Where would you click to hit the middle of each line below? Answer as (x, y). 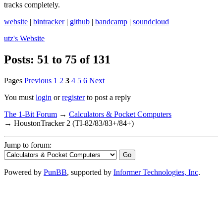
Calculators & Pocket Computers (120, 114)
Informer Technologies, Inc (156, 172)
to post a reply (108, 97)
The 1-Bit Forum (30, 114)
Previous (38, 81)
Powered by (24, 172)
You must (20, 97)
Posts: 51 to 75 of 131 (57, 60)
